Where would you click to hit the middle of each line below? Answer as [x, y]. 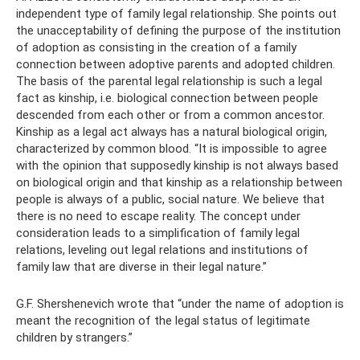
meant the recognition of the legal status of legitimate [163, 320]
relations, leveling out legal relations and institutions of [162, 250]
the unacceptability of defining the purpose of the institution [178, 30]
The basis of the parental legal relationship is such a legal [169, 81]
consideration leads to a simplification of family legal [158, 233]
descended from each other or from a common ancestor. [170, 115]
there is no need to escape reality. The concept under [158, 216]
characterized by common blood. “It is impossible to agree [172, 148]
